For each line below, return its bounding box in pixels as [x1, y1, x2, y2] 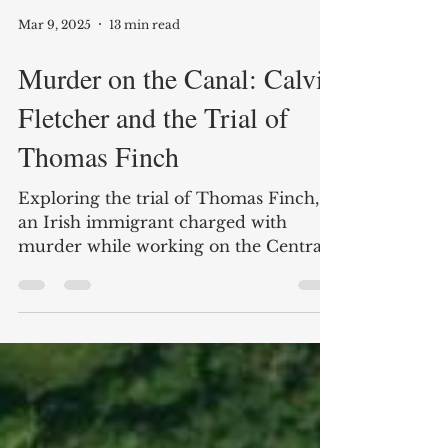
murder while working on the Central [18, 276, 327, 296]
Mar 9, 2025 [18, 56, 91, 72]
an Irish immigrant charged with [18, 252, 287, 272]
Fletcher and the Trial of [18, 138, 288, 176]
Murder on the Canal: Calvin [18, 99, 338, 137]
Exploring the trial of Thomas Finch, [18, 228, 319, 248]
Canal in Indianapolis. [18, 300, 196, 320]
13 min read [109, 56, 180, 72]
